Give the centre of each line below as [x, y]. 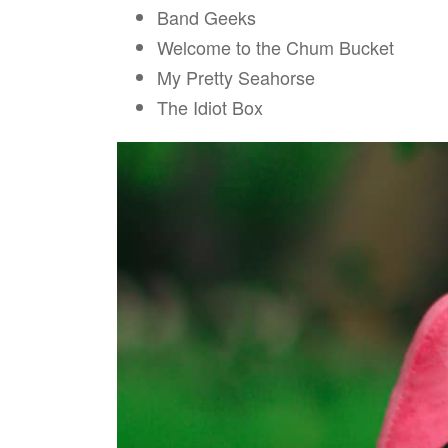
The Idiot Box [210, 106]
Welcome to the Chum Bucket [275, 46]
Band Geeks [206, 16]
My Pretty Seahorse [236, 76]
